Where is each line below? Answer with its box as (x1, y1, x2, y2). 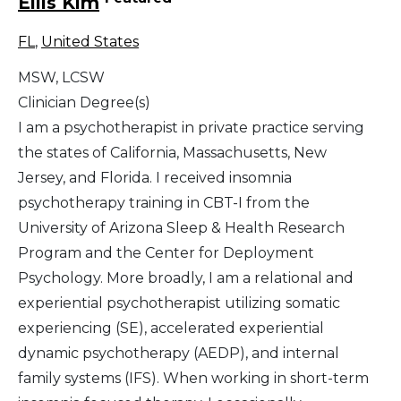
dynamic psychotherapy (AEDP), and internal (18, 345, 339, 363)
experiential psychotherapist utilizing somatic (18, 294, 340, 312)
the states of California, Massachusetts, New (18, 144, 327, 162)
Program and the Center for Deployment (18, 244, 314, 262)
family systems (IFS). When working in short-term (18, 370, 369, 388)
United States (41, 33, 139, 51)
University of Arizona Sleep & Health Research (18, 219, 345, 237)
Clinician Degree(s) (18, 94, 150, 112)
